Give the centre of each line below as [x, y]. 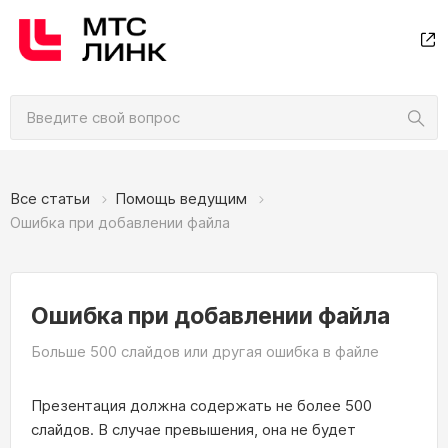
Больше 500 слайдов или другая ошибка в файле [205, 351]
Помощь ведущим [181, 198]
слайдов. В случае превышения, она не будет [193, 429]
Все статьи [50, 198]
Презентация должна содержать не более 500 [201, 405]
